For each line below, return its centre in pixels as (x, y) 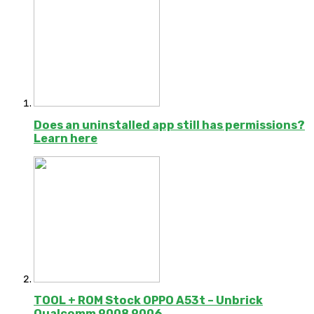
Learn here (66, 138)
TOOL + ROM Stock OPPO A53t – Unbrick (148, 301)
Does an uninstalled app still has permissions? (169, 125)
